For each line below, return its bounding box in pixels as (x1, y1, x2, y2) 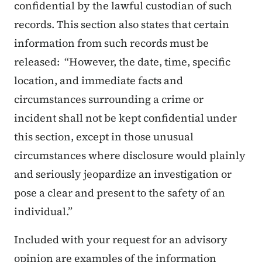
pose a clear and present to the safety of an (14, 185, 225, 201)
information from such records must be (14, 36, 209, 51)
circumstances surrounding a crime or (14, 92, 204, 107)
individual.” (14, 204, 73, 219)
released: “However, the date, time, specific (14, 54, 230, 70)
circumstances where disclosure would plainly (14, 148, 246, 163)
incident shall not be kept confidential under (14, 111, 237, 126)
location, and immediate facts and (14, 73, 183, 88)
